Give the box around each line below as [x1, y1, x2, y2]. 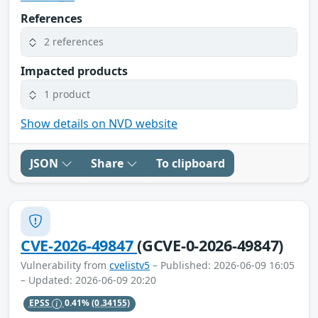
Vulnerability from [21, 258, 109, 272]
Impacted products [21, 62, 128, 79]
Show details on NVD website [21, 115, 177, 131]
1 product [44, 87, 90, 102]
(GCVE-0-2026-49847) [137, 234, 284, 256]
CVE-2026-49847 [21, 234, 138, 256]
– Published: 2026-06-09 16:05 [150, 258, 295, 272]
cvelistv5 [109, 258, 150, 272]
